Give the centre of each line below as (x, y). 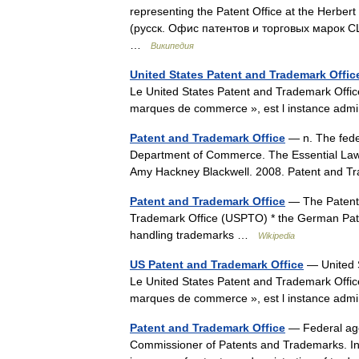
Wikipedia (276, 236)
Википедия (172, 46)
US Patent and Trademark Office (217, 264)
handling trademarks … (194, 235)
